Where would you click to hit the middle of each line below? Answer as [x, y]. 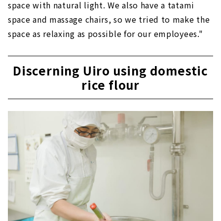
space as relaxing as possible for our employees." [106, 34]
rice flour [110, 85]
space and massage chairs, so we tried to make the [109, 19]
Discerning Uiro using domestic [110, 71]
